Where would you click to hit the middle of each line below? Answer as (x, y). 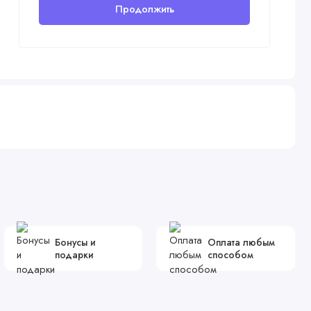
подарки (74, 255)
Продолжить (144, 9)
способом (230, 255)
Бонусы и (75, 243)
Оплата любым (241, 243)
